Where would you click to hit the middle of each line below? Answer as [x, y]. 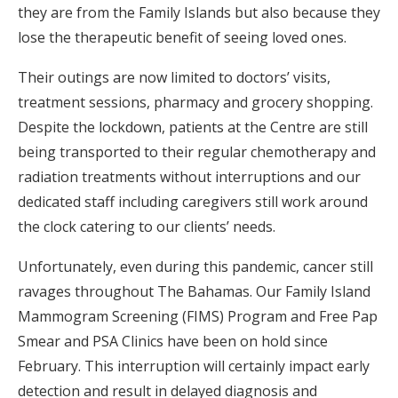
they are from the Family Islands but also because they [199, 12]
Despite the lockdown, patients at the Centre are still [193, 127]
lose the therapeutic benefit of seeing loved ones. [182, 37]
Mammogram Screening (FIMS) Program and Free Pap [198, 316]
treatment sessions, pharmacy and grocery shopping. [195, 102]
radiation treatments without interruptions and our [189, 177]
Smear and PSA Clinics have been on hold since [173, 341]
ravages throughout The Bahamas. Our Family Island [194, 291]
